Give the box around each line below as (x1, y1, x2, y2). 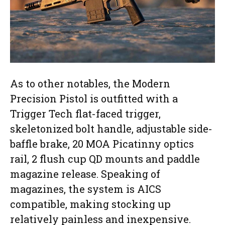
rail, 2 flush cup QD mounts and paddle (10, 152, 200, 165)
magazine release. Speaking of (10, 167, 160, 180)
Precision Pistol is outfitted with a (10, 91, 178, 105)
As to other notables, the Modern (10, 76, 170, 90)
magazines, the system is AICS (10, 182, 161, 195)
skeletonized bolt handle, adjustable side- (10, 122, 212, 135)
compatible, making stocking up (10, 197, 171, 210)
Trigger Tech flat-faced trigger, (10, 106, 161, 120)
